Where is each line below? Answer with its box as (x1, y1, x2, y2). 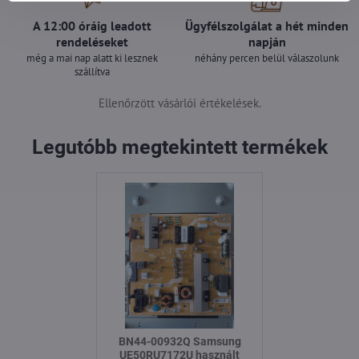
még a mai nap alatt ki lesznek (26, 51, 158, 65)
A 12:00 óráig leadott (33, 18, 151, 34)
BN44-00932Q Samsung (118, 335, 241, 348)
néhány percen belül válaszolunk (195, 51, 339, 65)
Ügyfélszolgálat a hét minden (185, 18, 349, 34)
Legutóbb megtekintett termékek (31, 135, 328, 159)
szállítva (75, 65, 110, 79)
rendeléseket (56, 34, 128, 50)
